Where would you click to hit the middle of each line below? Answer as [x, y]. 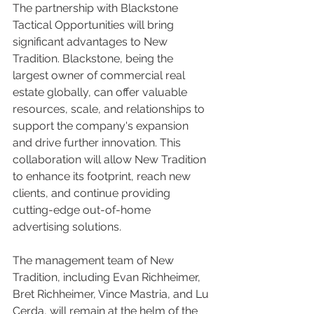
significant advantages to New [91, 42]
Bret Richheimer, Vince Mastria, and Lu [112, 294]
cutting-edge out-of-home [83, 210]
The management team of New [95, 260]
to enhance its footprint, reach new [103, 176]
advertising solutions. [67, 227]
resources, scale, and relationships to [110, 109]
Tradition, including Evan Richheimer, [108, 277]
